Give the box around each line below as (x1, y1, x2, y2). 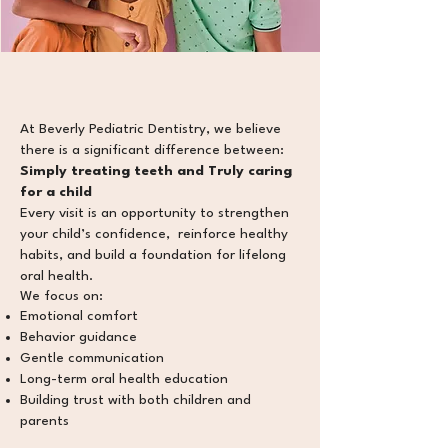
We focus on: (20, 289, 103, 303)
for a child (20, 185, 92, 199)
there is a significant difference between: (20, 143, 288, 157)
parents (20, 414, 69, 428)
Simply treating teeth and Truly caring (20, 164, 292, 178)
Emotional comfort (20, 309, 138, 323)
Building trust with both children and (20, 393, 251, 407)
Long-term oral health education (20, 372, 228, 386)
